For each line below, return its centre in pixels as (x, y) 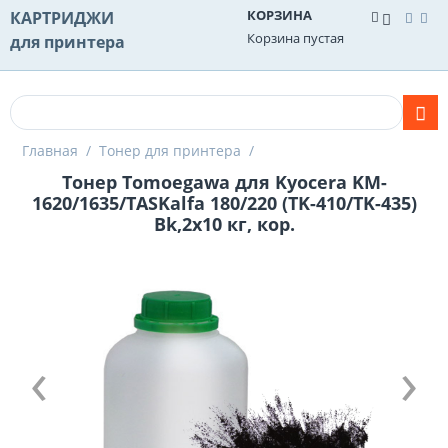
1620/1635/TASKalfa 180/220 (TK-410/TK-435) (224, 203)
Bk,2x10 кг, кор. (224, 224)
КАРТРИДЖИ (62, 18)
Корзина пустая (295, 38)
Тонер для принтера (170, 150)
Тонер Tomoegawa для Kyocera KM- (224, 182)
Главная (50, 150)
